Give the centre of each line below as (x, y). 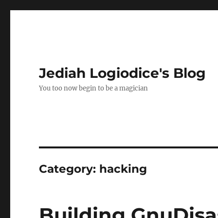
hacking (123, 169)
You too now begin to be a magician (94, 88)
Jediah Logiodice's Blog (123, 73)
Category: (69, 169)
